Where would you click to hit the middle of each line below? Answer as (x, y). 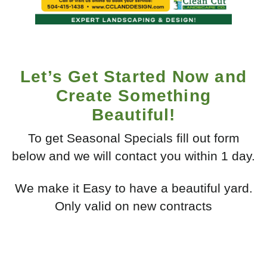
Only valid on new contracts (133, 206)
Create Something (133, 96)
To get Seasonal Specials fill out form (133, 138)
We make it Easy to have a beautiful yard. (133, 188)
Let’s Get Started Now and (133, 77)
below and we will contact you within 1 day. (133, 156)
